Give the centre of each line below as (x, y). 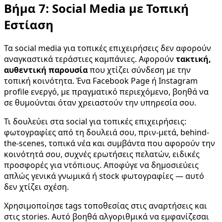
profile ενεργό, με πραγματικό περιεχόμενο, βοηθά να (106, 92)
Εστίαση (29, 25)
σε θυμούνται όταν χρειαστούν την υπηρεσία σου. (100, 103)
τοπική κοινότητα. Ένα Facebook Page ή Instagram (101, 81)
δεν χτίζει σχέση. (36, 187)
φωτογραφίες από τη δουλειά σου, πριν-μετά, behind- (107, 133)
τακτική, (194, 59)
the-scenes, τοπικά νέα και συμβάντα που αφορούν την (110, 143)
